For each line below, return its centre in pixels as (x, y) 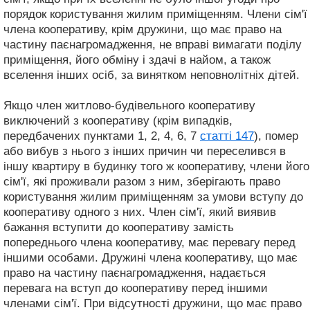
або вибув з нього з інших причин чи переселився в (145, 151)
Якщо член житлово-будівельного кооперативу (129, 105)
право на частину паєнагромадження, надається (135, 273)
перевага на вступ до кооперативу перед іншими (136, 288)
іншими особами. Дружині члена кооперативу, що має (151, 257)
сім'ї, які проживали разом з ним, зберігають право (142, 181)
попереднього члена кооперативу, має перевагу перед (149, 242)
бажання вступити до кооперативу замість (119, 227)
